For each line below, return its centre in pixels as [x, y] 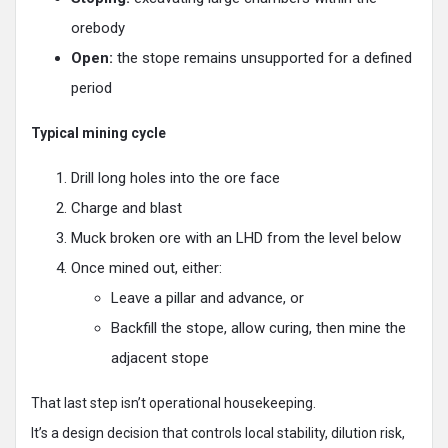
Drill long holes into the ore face [175, 177]
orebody [98, 27]
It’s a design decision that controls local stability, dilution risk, [218, 432]
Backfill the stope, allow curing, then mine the [258, 327]
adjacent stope [160, 357]
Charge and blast [126, 207]
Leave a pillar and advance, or [207, 297]
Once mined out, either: [146, 267]
